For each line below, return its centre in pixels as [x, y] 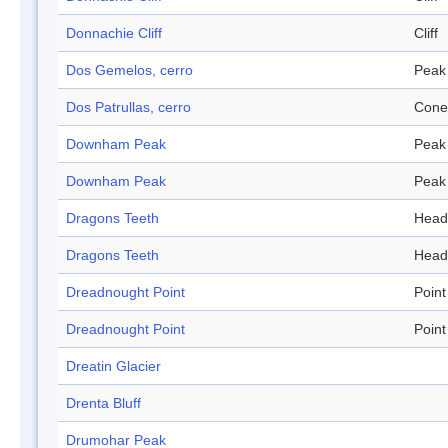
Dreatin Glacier [113, 366]
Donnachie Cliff [114, 33]
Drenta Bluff [103, 403]
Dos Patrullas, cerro [128, 107]
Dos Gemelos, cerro [129, 70]
